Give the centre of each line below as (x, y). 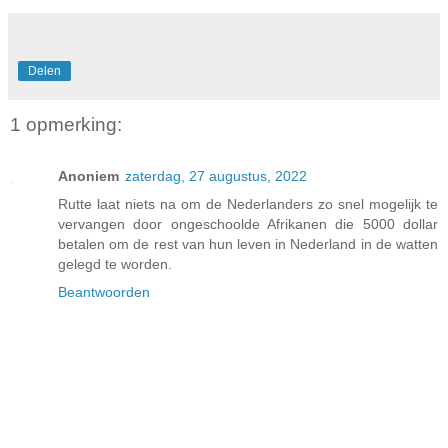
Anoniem (88, 176)
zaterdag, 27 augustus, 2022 (216, 176)
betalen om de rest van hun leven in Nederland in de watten (248, 244)
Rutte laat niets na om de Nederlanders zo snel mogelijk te (248, 204)
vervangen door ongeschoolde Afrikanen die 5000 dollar (248, 224)
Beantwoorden (104, 292)
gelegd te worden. (115, 264)
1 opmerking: (66, 124)
